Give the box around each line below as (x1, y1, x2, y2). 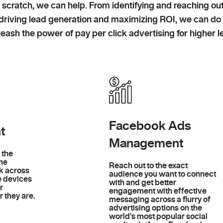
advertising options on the (109, 204, 203, 212)
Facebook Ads (109, 119, 191, 131)
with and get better (109, 178, 177, 186)
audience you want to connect (109, 170, 217, 178)
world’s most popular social (109, 212, 208, 220)
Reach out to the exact (109, 161, 188, 169)
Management (109, 136, 184, 149)
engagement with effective (109, 187, 207, 195)
